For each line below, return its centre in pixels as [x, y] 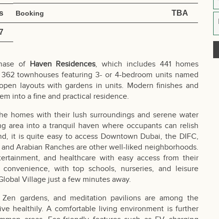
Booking [30, 13]
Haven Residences [63, 64]
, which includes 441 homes [147, 64]
